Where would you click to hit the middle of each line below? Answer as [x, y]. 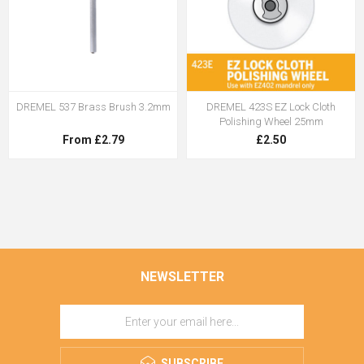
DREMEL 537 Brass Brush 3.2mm [93, 106]
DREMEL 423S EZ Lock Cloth [271, 106]
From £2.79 [93, 139]
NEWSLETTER [182, 276]
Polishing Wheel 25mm [271, 121]
